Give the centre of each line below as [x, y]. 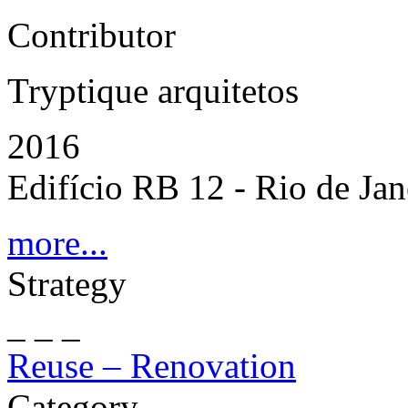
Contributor [92, 35]
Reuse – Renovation [152, 366]
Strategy [67, 284]
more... [57, 243]
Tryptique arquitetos [153, 91]
